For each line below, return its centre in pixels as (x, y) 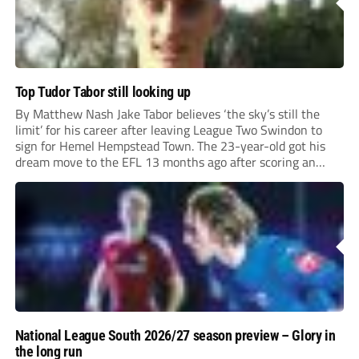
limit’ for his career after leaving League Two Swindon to (168, 130)
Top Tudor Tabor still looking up (103, 92)
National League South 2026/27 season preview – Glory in (175, 336)
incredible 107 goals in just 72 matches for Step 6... (154, 178)
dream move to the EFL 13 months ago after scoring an (165, 162)
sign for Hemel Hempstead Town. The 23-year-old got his (170, 146)
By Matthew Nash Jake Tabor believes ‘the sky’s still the (167, 114)
